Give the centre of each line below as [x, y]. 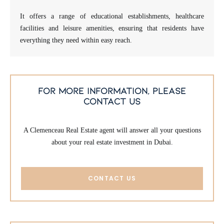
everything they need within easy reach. [76, 40]
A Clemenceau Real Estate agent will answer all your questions [112, 130]
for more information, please [112, 90]
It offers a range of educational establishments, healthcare [112, 16]
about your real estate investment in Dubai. [112, 142]
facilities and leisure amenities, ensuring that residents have [112, 28]
